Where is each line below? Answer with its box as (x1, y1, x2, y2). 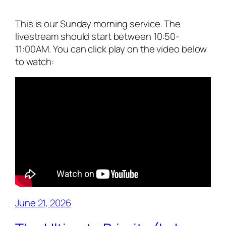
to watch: (15, 54, 54, 68)
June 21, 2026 (15, 196, 71, 209)
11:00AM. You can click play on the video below (15, 42, 207, 55)
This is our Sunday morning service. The (15, 17, 181, 30)
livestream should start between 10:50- (15, 29, 180, 43)
